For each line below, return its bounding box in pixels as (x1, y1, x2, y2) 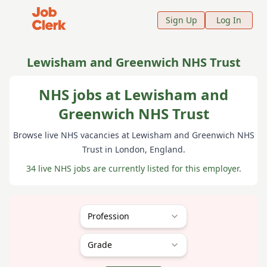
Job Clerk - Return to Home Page (4, 5, 150, 18)
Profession (88, 210, 129, 222)
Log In (216, 14, 241, 26)
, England (144, 144, 183, 155)
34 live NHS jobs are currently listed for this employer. (26, 163, 241, 174)
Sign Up (165, 14, 197, 26)
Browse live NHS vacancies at (13, 129, 132, 141)
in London (102, 144, 145, 155)
